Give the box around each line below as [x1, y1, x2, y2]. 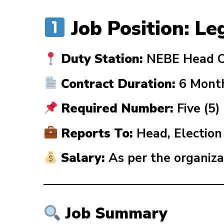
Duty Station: [57, 50, 143, 68]
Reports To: [57, 124, 133, 142]
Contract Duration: [57, 75, 176, 92]
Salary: [57, 149, 105, 167]
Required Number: [57, 100, 174, 117]
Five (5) [173, 100, 220, 117]
